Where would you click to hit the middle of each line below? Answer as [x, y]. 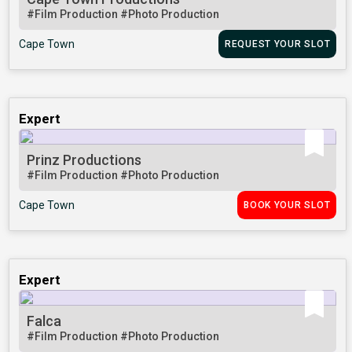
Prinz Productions [84, 160]
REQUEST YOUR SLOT [277, 44]
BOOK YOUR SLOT [287, 205]
